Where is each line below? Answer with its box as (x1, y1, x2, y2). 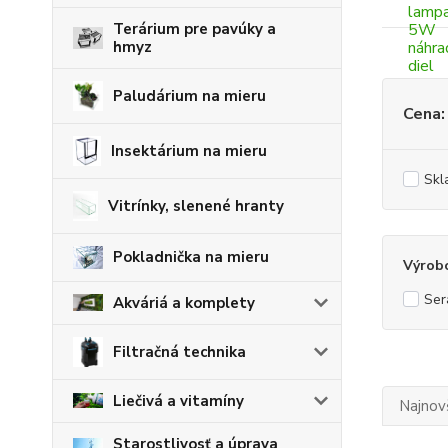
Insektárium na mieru (110, 140, 267, 161)
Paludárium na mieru (113, 85, 266, 106)
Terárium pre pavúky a (113, 18, 276, 39)
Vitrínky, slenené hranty (108, 195, 285, 216)
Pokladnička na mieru (113, 247, 269, 268)
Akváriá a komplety (113, 292, 255, 313)
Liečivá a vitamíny (113, 390, 244, 411)
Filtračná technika (113, 341, 246, 362)
